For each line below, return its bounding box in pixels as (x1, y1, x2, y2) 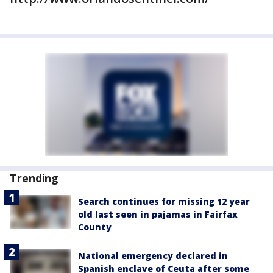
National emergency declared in (78, 250, 228, 261)
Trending (10, 171, 59, 185)
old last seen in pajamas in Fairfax (78, 208, 238, 220)
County (78, 221, 112, 233)
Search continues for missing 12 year (78, 196, 250, 207)
